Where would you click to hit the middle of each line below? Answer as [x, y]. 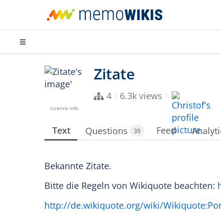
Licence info [64, 108]
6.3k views [141, 96]
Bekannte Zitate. [78, 166]
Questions [107, 130]
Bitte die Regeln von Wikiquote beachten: [131, 185]
